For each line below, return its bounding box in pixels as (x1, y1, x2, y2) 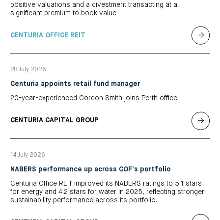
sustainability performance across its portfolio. (10, 197, 157, 204)
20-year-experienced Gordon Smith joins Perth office (10, 95, 177, 102)
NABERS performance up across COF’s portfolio (10, 165, 171, 173)
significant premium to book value (10, 9, 116, 17)
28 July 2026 (10, 67, 46, 73)
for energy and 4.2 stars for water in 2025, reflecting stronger (10, 189, 204, 196)
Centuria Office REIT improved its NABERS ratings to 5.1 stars (10, 180, 202, 188)
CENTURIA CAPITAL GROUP (10, 117, 99, 124)
